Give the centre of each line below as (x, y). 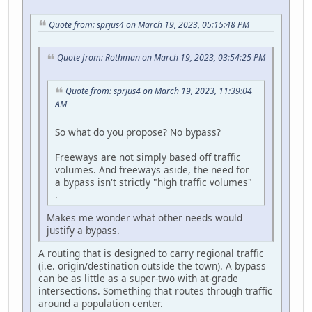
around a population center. (101, 303)
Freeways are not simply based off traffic (148, 157)
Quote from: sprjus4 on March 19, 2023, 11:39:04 (159, 91)
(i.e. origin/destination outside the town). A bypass (152, 265)
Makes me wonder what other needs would (145, 217)
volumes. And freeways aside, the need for (152, 169)
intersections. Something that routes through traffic (155, 290)
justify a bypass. (83, 230)
